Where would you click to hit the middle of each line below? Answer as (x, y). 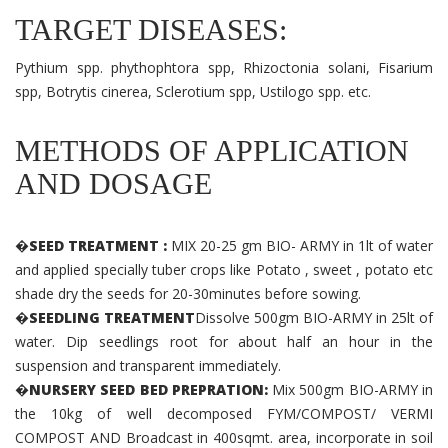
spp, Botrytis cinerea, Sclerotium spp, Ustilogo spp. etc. (193, 91)
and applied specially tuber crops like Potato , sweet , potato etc (224, 269)
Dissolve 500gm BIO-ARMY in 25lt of (314, 317)
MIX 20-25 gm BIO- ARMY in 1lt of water (302, 245)
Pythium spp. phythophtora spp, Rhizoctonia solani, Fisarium (224, 67)
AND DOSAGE (113, 183)
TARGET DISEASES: (151, 29)
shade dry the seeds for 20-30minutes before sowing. (188, 293)
